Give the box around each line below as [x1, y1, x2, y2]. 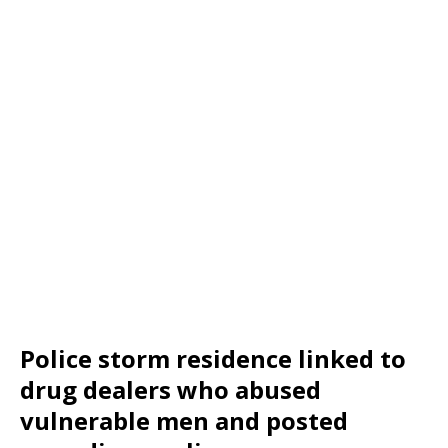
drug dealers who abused [20, 373, 321, 407]
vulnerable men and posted [20, 404, 348, 438]
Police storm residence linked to [20, 342, 406, 376]
